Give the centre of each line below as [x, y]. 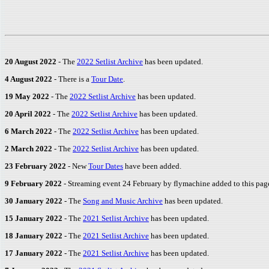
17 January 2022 [34, 253]
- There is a [72, 79]
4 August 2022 [29, 79]
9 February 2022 [33, 183]
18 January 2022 [34, 236]
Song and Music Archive [123, 201]
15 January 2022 [34, 218]
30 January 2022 [34, 201]
